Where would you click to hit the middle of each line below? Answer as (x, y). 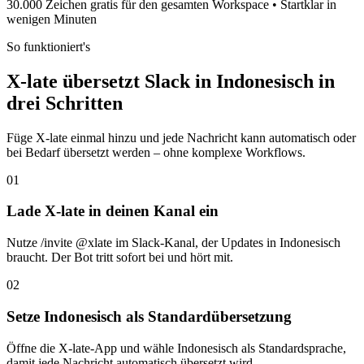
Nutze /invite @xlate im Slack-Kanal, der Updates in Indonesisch (173, 243)
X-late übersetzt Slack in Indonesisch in (171, 81)
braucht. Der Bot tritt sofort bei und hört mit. (120, 258)
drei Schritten (65, 103)
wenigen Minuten (52, 19)
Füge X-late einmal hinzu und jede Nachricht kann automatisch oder (181, 137)
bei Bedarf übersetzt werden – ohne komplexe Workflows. (156, 152)
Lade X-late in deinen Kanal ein (113, 211)
